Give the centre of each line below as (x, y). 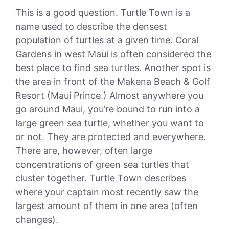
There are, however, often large (84, 150)
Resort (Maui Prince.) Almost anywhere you (109, 95)
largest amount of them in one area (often (107, 205)
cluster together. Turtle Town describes (101, 178)
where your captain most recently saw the (107, 192)
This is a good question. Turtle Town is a (103, 12)
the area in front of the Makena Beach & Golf (113, 81)
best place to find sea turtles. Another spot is (113, 67)
